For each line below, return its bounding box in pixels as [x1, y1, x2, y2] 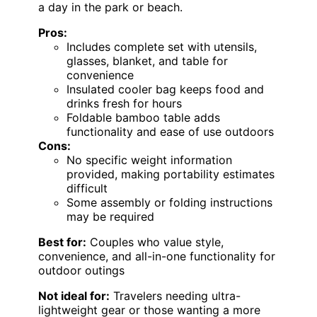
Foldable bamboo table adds [67, 110, 220, 125]
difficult [67, 181, 108, 196]
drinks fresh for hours [67, 96, 182, 111]
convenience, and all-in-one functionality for [38, 249, 275, 264]
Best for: [38, 235, 86, 250]
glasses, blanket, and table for [67, 54, 228, 69]
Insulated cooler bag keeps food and [67, 82, 264, 97]
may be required [67, 209, 154, 224]
